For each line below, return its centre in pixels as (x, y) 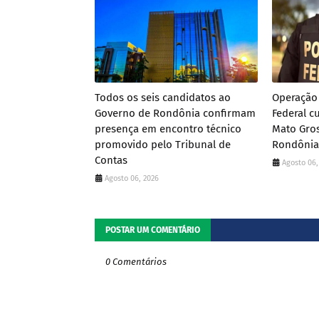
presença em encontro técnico (168, 129)
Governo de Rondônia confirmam (175, 113)
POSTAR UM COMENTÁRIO (153, 230)
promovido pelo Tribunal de (163, 145)
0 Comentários (136, 262)
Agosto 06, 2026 (132, 178)
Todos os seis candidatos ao (163, 98)
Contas (111, 160)
